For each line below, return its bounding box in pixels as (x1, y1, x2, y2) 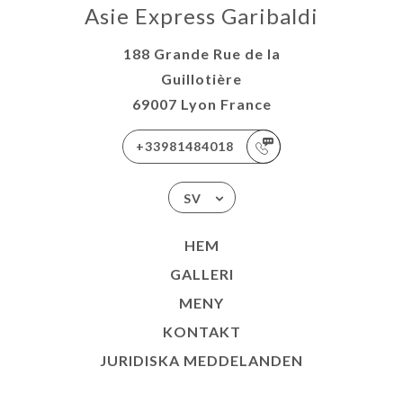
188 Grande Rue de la (122, 45, 281, 62)
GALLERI (169, 265, 234, 282)
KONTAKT (162, 323, 241, 340)
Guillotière (161, 70, 242, 87)
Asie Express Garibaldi (85, 3, 318, 29)
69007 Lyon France (131, 95, 272, 112)
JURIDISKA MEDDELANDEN (100, 352, 303, 369)
